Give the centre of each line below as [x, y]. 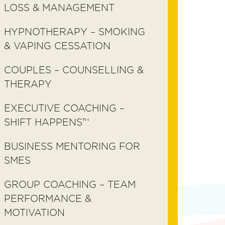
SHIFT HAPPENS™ [46, 122]
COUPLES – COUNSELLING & [74, 70]
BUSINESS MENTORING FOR [72, 146]
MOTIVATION [34, 213]
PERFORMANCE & [48, 199]
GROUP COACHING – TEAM [70, 185]
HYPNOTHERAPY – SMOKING [75, 32]
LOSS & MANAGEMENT [59, 8]
